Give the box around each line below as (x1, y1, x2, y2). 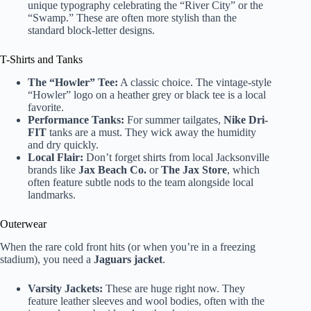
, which (227, 163, 260, 176)
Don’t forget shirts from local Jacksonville (83, 151, 269, 163)
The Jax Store (161, 163, 227, 176)
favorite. (28, 101, 64, 113)
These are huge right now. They (103, 282, 245, 294)
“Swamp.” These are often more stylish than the (28, 12, 237, 24)
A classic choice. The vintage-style (118, 76, 271, 88)
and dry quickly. (28, 138, 99, 151)
